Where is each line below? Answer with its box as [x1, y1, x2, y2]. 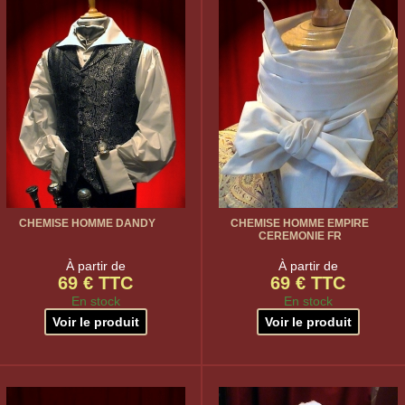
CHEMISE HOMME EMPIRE [231, 217, 369, 230]
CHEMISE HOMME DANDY [19, 217, 155, 230]
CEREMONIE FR [258, 230, 342, 242]
